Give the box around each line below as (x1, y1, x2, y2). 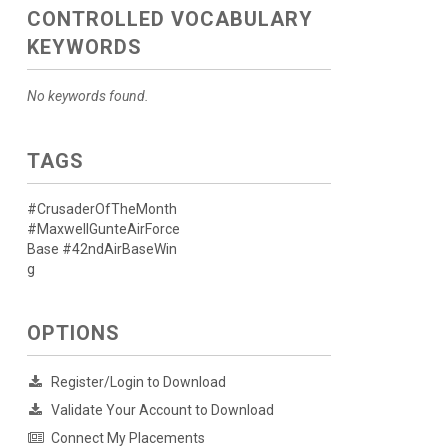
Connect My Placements (50, 430, 205, 446)
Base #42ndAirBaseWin (26, 241, 177, 257)
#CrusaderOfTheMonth (26, 201, 177, 217)
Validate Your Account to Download (50, 402, 274, 418)
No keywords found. (26, 88, 149, 104)
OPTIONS (26, 321, 120, 345)
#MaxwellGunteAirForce (26, 221, 180, 237)
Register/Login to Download (50, 374, 226, 390)
